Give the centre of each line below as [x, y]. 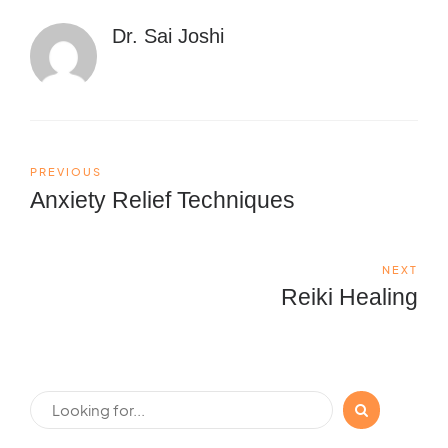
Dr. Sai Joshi [168, 35]
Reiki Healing [349, 297]
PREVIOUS [66, 172]
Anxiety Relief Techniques [162, 199]
